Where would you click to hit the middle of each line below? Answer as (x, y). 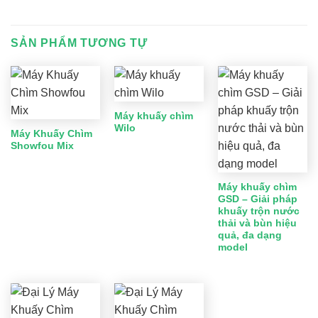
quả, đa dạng (250, 236)
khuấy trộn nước (258, 212)
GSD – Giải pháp (257, 199)
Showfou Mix (42, 146)
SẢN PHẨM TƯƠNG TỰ (79, 43)
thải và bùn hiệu (257, 224)
